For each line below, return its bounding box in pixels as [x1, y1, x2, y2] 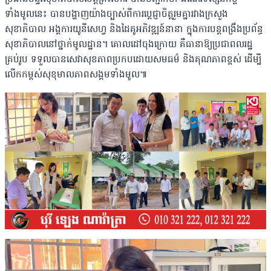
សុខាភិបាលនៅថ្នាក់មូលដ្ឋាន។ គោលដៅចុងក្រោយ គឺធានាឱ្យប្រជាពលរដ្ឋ [5, 38, 253, 52]
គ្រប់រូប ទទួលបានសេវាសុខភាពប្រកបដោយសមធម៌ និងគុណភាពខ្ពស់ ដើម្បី [5, 53, 261, 67]
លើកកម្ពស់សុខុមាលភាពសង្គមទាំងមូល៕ [5, 68, 147, 82]
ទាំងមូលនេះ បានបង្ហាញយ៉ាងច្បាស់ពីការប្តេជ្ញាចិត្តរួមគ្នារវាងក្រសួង [5, 8, 228, 22]
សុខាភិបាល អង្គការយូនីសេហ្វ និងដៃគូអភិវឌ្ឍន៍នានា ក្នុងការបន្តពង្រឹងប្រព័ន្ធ [5, 23, 263, 37]
